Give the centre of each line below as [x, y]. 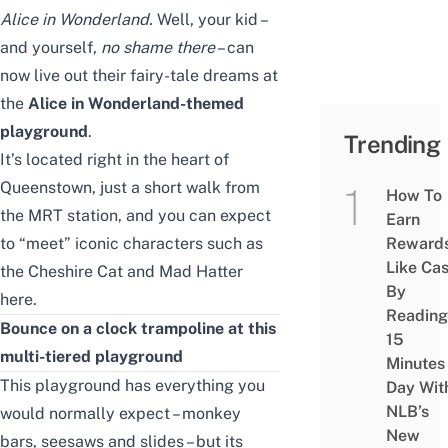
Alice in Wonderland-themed [136, 104]
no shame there [158, 48]
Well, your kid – [209, 20]
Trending [392, 144]
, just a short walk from [176, 188]
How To [413, 196]
